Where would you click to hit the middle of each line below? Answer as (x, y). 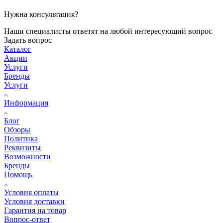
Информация (26, 103)
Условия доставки (34, 201)
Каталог (18, 49)
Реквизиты (22, 147)
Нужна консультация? (41, 14)
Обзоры (17, 129)
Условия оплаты (31, 192)
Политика (21, 138)
